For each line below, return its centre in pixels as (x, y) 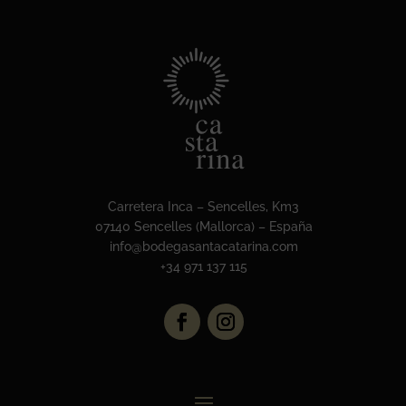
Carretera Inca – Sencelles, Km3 (204, 206)
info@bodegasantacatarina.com (203, 246)
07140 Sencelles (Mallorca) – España (203, 226)
